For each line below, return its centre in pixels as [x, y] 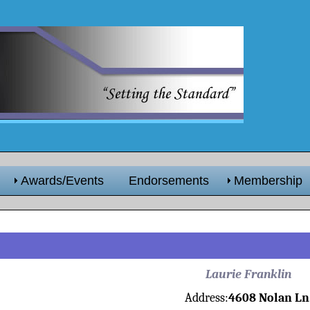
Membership [268, 181]
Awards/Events [62, 181]
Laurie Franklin [248, 274]
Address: [207, 298]
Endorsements [168, 181]
